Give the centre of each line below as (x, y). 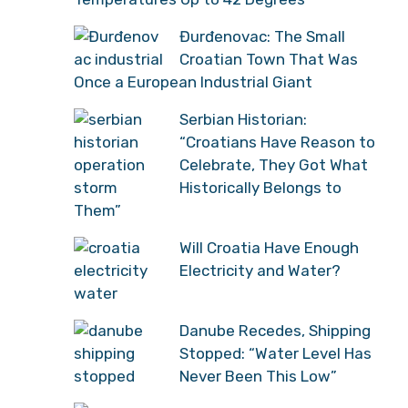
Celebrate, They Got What (274, 164)
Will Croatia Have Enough (269, 247)
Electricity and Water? (260, 270)
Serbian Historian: (243, 119)
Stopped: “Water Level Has (275, 353)
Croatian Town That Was (269, 59)
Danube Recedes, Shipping (275, 330)
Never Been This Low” (258, 376)
